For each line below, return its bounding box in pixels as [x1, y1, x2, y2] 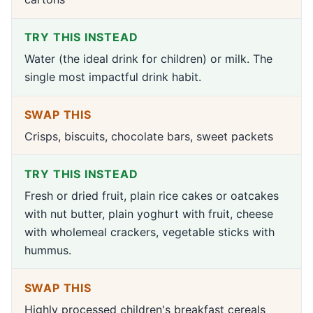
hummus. [24, 242, 71, 257]
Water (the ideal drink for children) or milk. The [24, 51, 272, 66]
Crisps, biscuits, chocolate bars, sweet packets [24, 129, 273, 143]
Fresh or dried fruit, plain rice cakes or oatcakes [24, 188, 279, 203]
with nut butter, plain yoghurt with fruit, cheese [24, 206, 273, 221]
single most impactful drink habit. [24, 69, 201, 84]
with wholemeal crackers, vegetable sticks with [24, 224, 275, 239]
